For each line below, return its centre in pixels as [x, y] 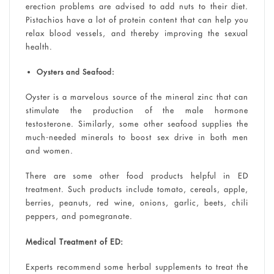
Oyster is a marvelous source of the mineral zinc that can [137, 96]
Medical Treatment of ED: [74, 241]
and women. [49, 150]
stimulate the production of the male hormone [137, 110]
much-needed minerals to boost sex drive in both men [137, 137]
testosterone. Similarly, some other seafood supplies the [137, 123]
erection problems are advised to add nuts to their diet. [137, 6]
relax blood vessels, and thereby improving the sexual [137, 33]
